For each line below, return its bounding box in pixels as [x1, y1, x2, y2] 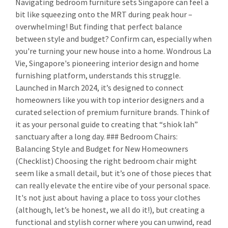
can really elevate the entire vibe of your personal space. [15, 180, 210, 191]
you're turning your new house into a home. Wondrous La [15, 46, 211, 56]
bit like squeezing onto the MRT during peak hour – [15, 9, 192, 20]
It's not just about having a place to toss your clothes [15, 192, 201, 203]
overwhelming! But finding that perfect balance [15, 21, 182, 32]
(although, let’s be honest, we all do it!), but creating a [15, 205, 205, 215]
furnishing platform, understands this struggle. [15, 70, 181, 81]
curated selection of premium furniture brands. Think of [15, 107, 210, 118]
